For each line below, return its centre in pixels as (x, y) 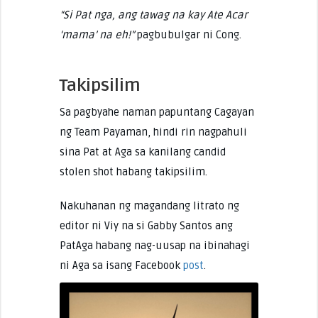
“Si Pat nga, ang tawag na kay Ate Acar (153, 15)
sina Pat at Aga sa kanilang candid (142, 152)
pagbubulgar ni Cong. (189, 34)
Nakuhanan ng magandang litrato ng (149, 205)
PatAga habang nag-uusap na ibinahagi (154, 245)
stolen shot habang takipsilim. (133, 171)
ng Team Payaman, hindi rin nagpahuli (153, 132)
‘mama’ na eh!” (98, 34)
